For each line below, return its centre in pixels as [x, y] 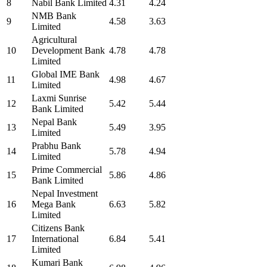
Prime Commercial [67, 170]
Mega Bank [54, 204]
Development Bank [68, 51]
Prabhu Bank [56, 146]
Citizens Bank [58, 228]
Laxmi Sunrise [59, 98]
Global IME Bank [66, 74]
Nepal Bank [54, 122]
